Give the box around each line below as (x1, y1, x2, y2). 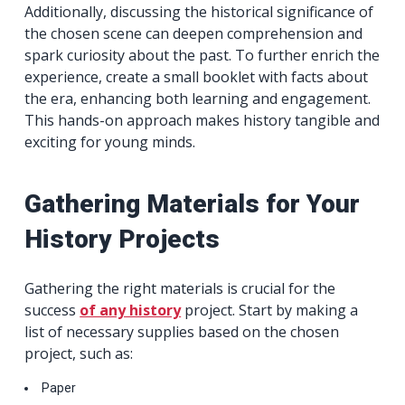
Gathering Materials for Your (24, 188, 361, 219)
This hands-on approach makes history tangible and (24, 109, 381, 130)
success (24, 299, 80, 320)
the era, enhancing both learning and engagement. (24, 88, 372, 108)
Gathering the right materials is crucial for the (24, 278, 336, 298)
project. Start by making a (181, 299, 359, 320)
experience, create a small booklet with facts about (24, 66, 369, 87)
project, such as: (24, 343, 134, 363)
